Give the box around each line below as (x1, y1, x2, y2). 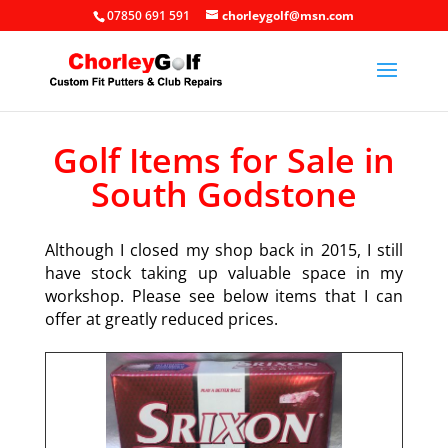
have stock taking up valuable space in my (44, 262, 404, 284)
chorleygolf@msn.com (222, 7, 355, 24)
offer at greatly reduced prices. (44, 308, 278, 330)
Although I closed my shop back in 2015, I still (44, 239, 404, 261)
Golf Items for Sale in (52, 137, 395, 183)
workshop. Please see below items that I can (44, 285, 404, 307)
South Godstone (90, 171, 357, 217)
